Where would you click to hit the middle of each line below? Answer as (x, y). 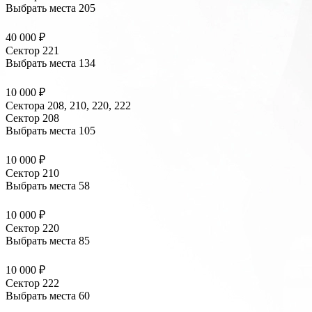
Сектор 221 (32, 51)
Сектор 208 (32, 118)
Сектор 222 (32, 283)
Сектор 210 (32, 173)
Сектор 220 (32, 228)
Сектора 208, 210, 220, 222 (68, 106)
